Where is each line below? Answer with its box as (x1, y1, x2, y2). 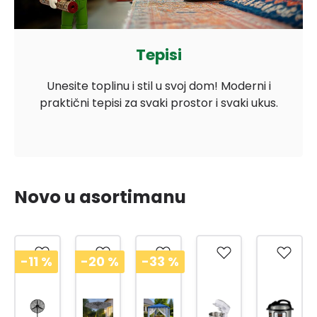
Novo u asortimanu (14, 185, 186, 210)
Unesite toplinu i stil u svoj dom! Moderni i (46, 78, 271, 95)
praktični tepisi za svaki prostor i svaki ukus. (39, 95, 278, 112)
